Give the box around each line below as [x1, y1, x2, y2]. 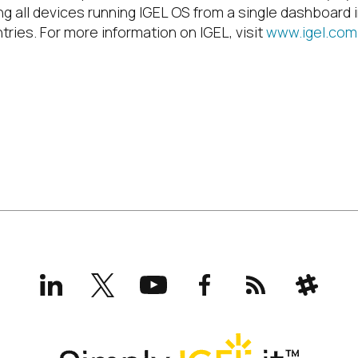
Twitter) [101, 294, 154, 313]
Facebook [204, 265, 268, 284]
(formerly [101, 280, 162, 299]
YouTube [153, 265, 210, 284]
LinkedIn [50, 265, 104, 284]
